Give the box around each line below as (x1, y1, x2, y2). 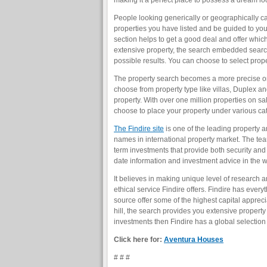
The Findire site (114, 125, 164, 133)
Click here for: (114, 235, 164, 244)
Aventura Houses (164, 235, 223, 244)
